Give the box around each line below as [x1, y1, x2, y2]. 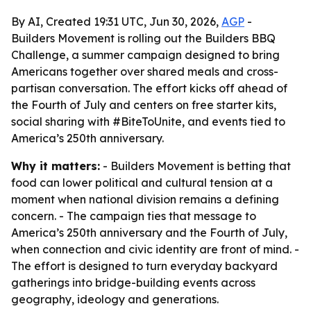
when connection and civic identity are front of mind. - [11, 242, 299, 256]
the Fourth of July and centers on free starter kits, [11, 98, 276, 112]
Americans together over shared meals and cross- [11, 65, 278, 78]
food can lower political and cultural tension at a [11, 176, 273, 190]
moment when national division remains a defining [11, 192, 279, 206]
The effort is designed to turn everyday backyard [11, 259, 278, 273]
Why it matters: [11, 159, 100, 173]
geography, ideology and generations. [11, 292, 219, 306]
